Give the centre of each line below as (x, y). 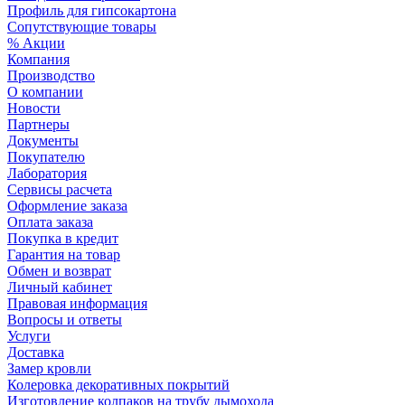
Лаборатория (47, 173)
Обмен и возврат (59, 271)
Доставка (36, 352)
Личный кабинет (60, 287)
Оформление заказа (67, 206)
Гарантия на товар (64, 254)
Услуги (29, 336)
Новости (34, 108)
